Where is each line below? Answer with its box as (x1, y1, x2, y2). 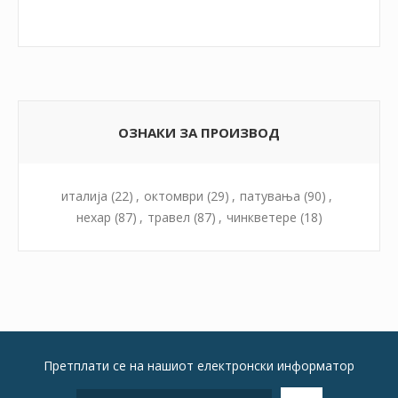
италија (61, 187, 107, 204)
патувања (240, 187, 300, 204)
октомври (144, 187, 203, 204)
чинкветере (226, 208, 297, 226)
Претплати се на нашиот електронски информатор (44, 356, 354, 374)
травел (147, 208, 190, 226)
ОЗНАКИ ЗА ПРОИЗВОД (118, 123, 280, 141)
